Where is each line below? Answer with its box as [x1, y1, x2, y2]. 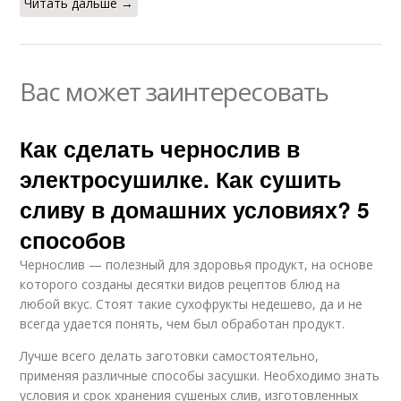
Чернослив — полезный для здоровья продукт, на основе [20, 256, 374, 273]
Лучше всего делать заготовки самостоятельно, [20, 347, 320, 364]
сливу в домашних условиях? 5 [20, 193, 371, 226]
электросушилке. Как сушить [20, 163, 342, 195]
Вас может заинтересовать [20, 74, 329, 108]
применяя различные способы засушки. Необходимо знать [20, 367, 380, 384]
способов [20, 224, 126, 256]
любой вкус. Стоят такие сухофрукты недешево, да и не [20, 295, 363, 312]
